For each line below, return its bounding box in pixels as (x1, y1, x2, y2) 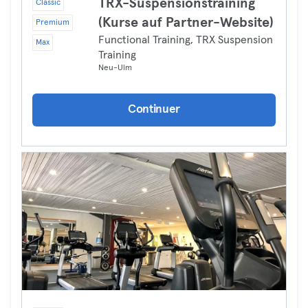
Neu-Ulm (98, 64, 132, 72)
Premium (36, 19, 69, 27)
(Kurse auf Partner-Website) (98, 16, 274, 30)
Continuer (127, 104, 181, 115)
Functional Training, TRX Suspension (98, 34, 273, 45)
